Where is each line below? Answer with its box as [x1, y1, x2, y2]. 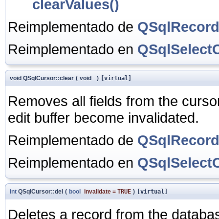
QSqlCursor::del [17, 188, 63, 195]
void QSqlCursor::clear [10, 74, 74, 82]
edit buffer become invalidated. [8, 109, 199, 126]
